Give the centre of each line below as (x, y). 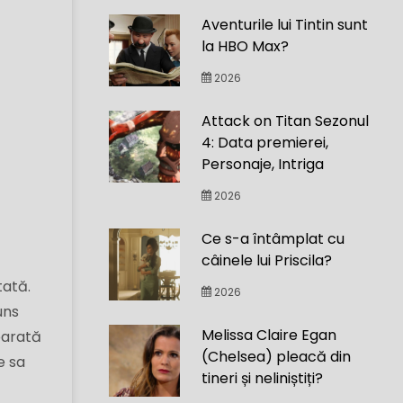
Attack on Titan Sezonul (286, 121)
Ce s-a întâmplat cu (273, 239)
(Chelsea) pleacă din (277, 357)
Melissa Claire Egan (269, 335)
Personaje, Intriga (263, 164)
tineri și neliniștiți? (263, 378)
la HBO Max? (246, 46)
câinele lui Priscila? (267, 260)
